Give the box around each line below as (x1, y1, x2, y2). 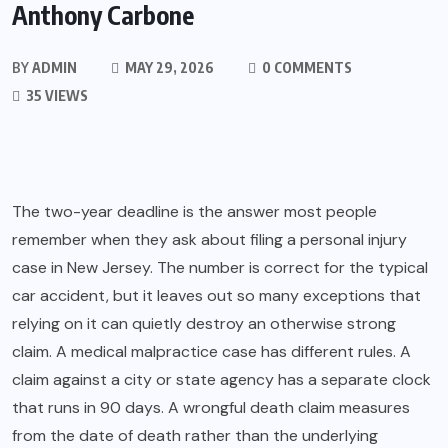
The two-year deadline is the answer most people (12, 201, 377, 223)
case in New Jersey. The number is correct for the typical (12, 257, 428, 279)
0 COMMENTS (259, 59, 352, 77)
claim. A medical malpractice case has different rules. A (12, 341, 411, 363)
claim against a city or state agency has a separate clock (12, 369, 431, 391)
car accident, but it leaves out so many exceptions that (12, 285, 421, 307)
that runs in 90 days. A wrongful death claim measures (12, 397, 410, 419)
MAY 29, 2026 (122, 59, 214, 77)
